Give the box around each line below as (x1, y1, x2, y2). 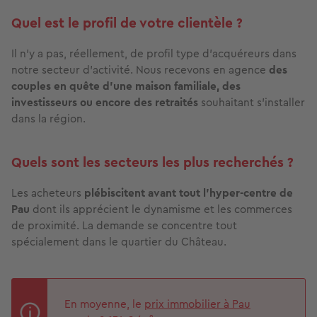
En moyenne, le (64, 296, 144, 313)
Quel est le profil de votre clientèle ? (11, 13, 243, 34)
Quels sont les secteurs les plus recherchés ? (11, 152, 294, 173)
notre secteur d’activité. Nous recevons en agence (11, 62, 269, 79)
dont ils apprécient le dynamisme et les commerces (33, 201, 292, 218)
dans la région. (11, 110, 86, 127)
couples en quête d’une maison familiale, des (11, 78, 241, 95)
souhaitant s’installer (198, 94, 305, 111)
